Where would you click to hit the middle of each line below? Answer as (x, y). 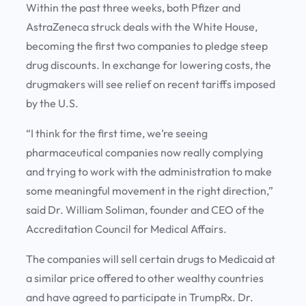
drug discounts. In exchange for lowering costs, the (149, 65)
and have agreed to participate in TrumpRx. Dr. (140, 297)
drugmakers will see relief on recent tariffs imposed (151, 84)
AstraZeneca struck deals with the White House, (142, 27)
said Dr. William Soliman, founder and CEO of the (145, 210)
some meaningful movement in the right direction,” (150, 191)
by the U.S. (53, 103)
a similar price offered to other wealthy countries (145, 278)
